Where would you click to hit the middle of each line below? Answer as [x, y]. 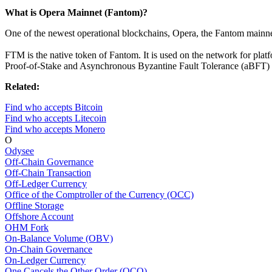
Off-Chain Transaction [48, 173]
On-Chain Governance [49, 250]
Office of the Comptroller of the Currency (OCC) [99, 195]
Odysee [19, 151]
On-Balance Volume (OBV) [59, 239]
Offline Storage [34, 206]
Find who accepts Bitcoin [54, 107]
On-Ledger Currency [45, 260]
